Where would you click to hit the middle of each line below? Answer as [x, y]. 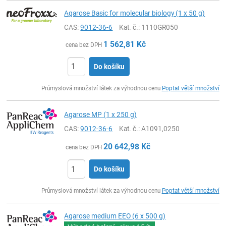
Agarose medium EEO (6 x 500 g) [115, 216]
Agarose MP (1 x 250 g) [101, 114]
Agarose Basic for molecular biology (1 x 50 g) [135, 13]
